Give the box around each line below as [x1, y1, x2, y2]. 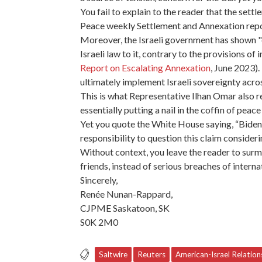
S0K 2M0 [80, 216, 118, 227]
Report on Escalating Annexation [80, 61, 211, 73]
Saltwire [99, 249, 127, 259]
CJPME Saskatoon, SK [80, 202, 170, 213]
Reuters [137, 249, 166, 259]
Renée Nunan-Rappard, [80, 188, 174, 199]
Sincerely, [80, 174, 119, 185]
